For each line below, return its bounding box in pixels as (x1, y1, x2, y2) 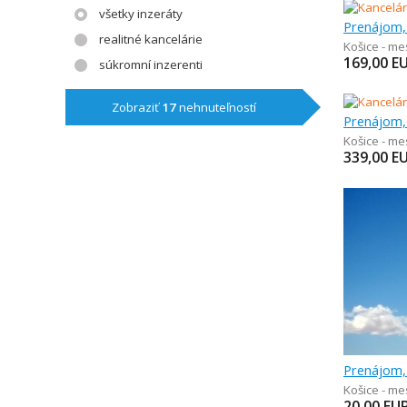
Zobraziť (112, 99, 163, 115)
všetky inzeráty (99, 5, 183, 22)
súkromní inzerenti (99, 56, 203, 73)
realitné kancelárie (99, 31, 203, 47)
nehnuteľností (176, 99, 257, 115)
